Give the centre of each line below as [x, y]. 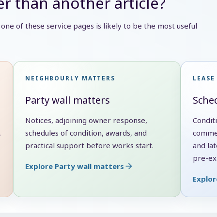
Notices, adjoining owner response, [86, 120]
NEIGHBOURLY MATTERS [70, 78]
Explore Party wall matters [74, 166]
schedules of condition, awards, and [86, 132]
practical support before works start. [89, 145]
